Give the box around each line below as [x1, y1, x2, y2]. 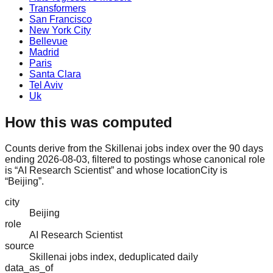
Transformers [29, 2, 86, 13]
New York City [29, 24, 91, 35]
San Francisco [29, 13, 92, 24]
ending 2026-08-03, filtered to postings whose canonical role [5, 154, 265, 165]
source [5, 240, 34, 251]
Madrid [29, 46, 59, 57]
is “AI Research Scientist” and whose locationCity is [5, 165, 227, 175]
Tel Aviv [29, 79, 63, 90]
